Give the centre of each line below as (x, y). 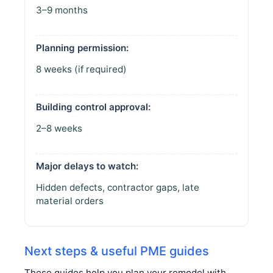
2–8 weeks (59, 128)
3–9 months (62, 10)
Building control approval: (93, 107)
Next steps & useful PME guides (117, 251)
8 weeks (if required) (81, 69)
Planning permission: (82, 48)
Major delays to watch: (87, 166)
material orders (70, 200)
